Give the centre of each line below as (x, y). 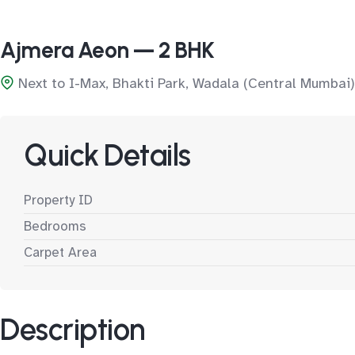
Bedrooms (55, 226)
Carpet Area (60, 252)
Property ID (58, 200)
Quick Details (107, 155)
